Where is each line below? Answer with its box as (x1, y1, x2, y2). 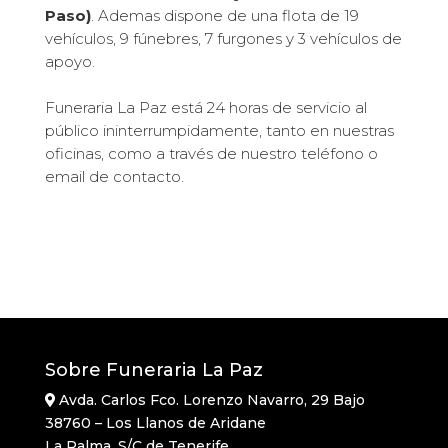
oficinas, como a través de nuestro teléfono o (44, 144, 378, 163)
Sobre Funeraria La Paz (44, 359, 263, 381)
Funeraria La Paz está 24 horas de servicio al (44, 98, 367, 117)
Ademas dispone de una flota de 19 (97, 6, 359, 25)
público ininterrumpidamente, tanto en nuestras (44, 121, 394, 140)
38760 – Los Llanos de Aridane (44, 414, 266, 432)
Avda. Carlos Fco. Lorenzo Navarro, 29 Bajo (55, 391, 366, 409)
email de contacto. (44, 167, 184, 186)
